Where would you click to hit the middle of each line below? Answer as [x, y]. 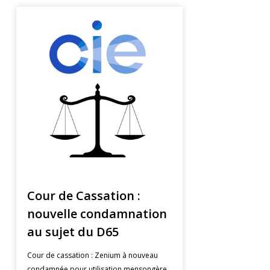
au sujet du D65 [73, 231]
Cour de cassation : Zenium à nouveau [92, 255]
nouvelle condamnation [97, 213]
